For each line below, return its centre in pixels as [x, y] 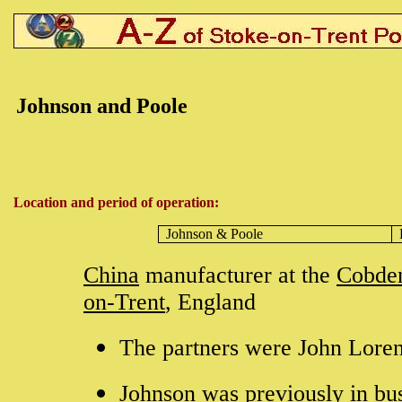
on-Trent [124, 302]
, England [210, 302]
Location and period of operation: [116, 202]
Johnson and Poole [102, 106]
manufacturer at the [238, 275]
